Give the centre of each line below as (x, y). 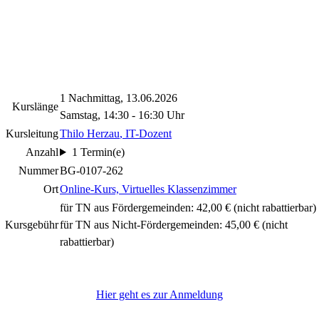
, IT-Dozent (146, 134)
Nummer (38, 171)
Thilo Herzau (90, 134)
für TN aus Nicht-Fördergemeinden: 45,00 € (159, 225)
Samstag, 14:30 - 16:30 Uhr (122, 115)
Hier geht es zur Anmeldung (159, 294)
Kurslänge (35, 106)
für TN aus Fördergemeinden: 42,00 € (145, 208)
